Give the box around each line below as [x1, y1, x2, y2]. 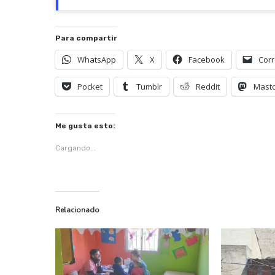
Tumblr [136, 81, 162, 93]
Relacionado [55, 205, 99, 215]
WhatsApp [77, 54, 116, 66]
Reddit [196, 81, 220, 93]
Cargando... [55, 144, 96, 153]
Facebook [188, 54, 225, 66]
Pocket [77, 81, 103, 93]
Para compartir [55, 34, 117, 43]
